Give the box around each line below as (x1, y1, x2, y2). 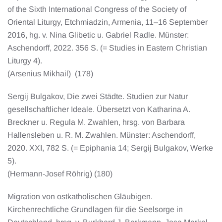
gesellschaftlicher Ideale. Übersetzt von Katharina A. (7, 105, 190, 113)
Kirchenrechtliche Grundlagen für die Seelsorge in (7, 205, 183, 214)
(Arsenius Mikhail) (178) (7, 69, 93, 78)
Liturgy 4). (7, 56, 46, 65)
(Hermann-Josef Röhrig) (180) (7, 169, 112, 178)
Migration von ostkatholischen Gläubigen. (7, 192, 153, 201)
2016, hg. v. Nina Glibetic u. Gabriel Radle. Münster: (7, 30, 189, 39)
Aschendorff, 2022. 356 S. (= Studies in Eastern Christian (7, 43, 207, 52)
